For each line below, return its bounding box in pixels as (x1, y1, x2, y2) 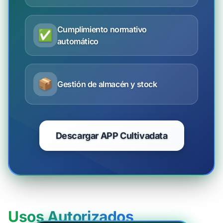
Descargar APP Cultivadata (55, 130, 168, 141)
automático (57, 36, 99, 46)
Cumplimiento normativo (57, 24, 147, 34)
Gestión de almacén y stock (57, 79, 157, 89)
